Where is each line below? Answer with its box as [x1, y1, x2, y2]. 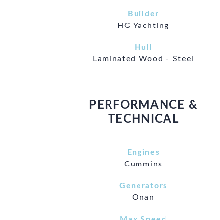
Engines [127, 148, 160, 156]
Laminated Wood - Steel [92, 55, 194, 63]
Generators [119, 181, 167, 190]
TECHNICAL [108, 113, 179, 125]
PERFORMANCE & [89, 99, 198, 111]
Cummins [124, 160, 163, 168]
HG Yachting [117, 21, 169, 29]
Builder [128, 9, 159, 18]
